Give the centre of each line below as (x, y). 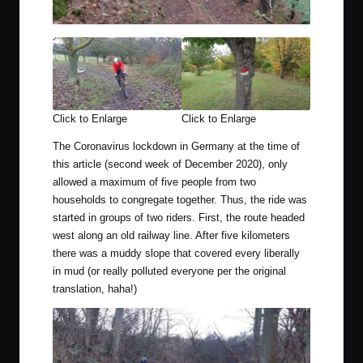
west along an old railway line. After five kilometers (171, 235)
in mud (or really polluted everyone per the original (169, 271)
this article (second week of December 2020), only (170, 164)
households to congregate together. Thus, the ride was (180, 199)
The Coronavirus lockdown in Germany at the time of (176, 146)
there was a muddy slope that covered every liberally (176, 253)
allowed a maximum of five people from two (154, 181)
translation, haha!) (95, 288)
